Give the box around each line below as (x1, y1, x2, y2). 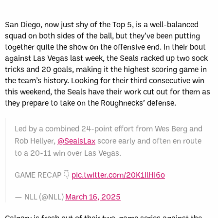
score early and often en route (95, 135, 201, 146)
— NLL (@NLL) (15, 191, 65, 202)
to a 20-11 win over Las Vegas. (15, 147, 121, 158)
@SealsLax (57, 135, 95, 146)
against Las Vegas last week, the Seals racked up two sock (5, 53, 208, 63)
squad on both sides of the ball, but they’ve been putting (5, 30, 200, 41)
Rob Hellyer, (15, 135, 57, 146)
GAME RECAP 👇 (15, 169, 72, 180)
